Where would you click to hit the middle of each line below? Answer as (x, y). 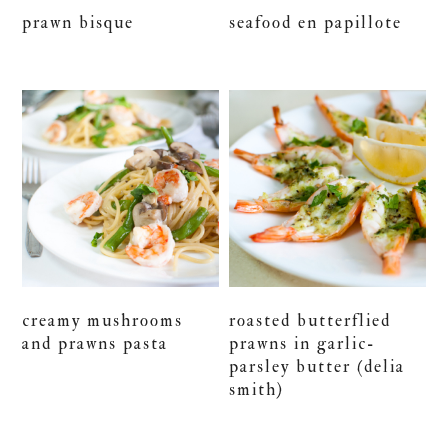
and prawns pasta (95, 343)
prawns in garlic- (303, 343)
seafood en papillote (316, 23)
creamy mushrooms (103, 320)
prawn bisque (78, 23)
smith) (257, 389)
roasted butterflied (310, 320)
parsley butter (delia (317, 366)
